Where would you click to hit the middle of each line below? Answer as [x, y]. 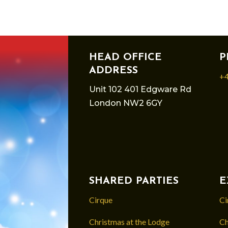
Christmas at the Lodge [129, 221]
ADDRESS [113, 70]
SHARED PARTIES [134, 181]
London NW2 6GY [125, 103]
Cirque [101, 199]
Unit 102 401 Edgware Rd [140, 89]
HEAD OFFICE [125, 57]
